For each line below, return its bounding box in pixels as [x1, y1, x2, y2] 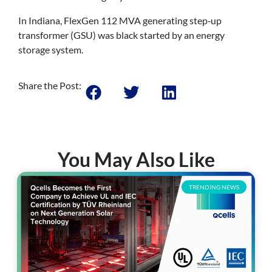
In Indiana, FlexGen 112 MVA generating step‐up [18, 14, 222, 26]
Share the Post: [18, 80, 81, 92]
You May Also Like [57, 148, 215, 172]
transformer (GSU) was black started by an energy [18, 29, 225, 41]
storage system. [18, 43, 85, 55]
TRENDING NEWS [189, 183, 239, 191]
